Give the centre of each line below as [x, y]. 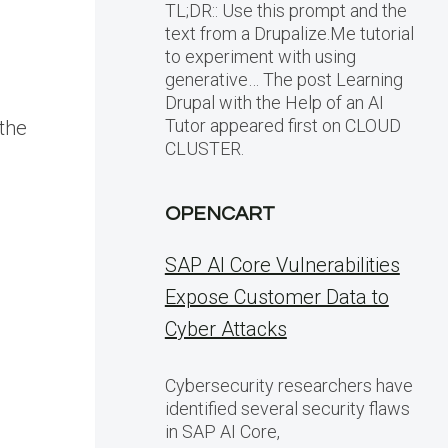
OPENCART [219, 214]
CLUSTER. [204, 148]
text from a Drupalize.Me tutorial [289, 33]
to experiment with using [260, 56]
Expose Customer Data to [276, 297]
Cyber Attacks [225, 329]
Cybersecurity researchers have [288, 385]
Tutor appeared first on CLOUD [282, 125]
